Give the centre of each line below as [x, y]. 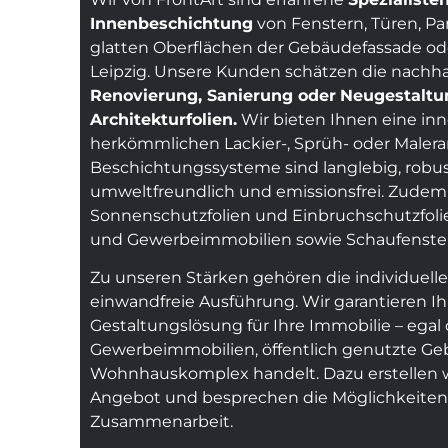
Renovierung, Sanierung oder [213, 95]
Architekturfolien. [163, 119]
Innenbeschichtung [171, 23]
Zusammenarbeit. [161, 421]
